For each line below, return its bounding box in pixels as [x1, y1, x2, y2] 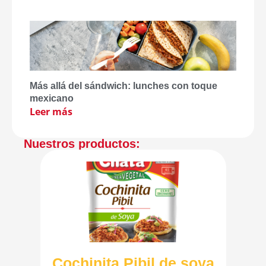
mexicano [30, 93, 74, 103]
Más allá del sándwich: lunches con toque [30, 80, 217, 91]
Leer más [30, 104, 72, 118]
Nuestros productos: [24, 137, 140, 150]
